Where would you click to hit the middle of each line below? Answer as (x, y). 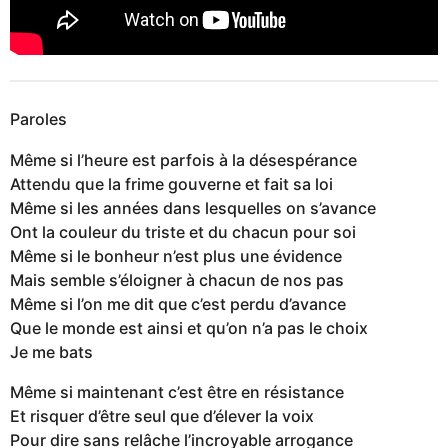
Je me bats (51, 351)
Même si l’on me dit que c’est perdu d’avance (178, 303)
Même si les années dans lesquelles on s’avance (193, 207)
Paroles (38, 119)
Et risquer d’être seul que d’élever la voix (162, 415)
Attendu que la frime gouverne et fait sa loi (171, 183)
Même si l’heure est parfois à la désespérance (183, 159)
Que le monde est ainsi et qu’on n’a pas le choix (189, 327)
